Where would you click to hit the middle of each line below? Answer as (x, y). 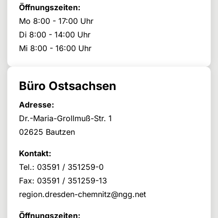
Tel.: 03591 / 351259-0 (61, 167)
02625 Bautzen (47, 132)
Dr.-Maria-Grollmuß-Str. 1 (65, 118)
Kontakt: (35, 153)
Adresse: (36, 105)
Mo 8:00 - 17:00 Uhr (56, 21)
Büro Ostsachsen (68, 86)
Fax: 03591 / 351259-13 (63, 181)
